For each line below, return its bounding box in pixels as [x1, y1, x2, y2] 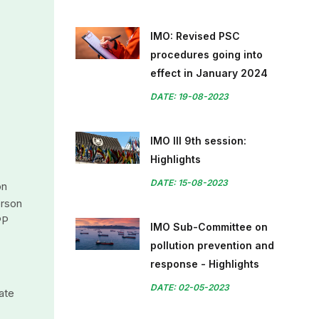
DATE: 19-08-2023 [150, 91, 229, 102]
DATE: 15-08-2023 [150, 177, 228, 188]
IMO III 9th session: [150, 135, 246, 147]
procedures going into [150, 48, 263, 61]
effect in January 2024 [150, 67, 268, 79]
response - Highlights [150, 258, 259, 270]
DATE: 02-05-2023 [150, 282, 229, 293]
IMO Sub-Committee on [150, 221, 268, 233]
